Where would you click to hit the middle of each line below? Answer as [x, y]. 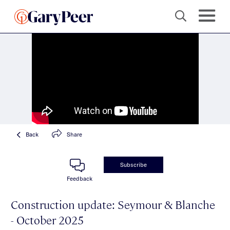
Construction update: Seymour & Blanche [113, 204]
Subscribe [133, 164]
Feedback [80, 178]
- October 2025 [47, 219]
